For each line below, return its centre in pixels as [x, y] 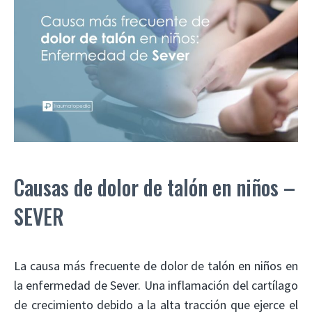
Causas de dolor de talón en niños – [155, 187]
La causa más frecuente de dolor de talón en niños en [156, 265]
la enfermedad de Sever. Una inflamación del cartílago [156, 285]
